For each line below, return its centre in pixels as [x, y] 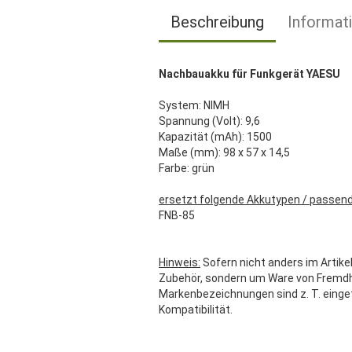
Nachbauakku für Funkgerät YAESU [249, 74]
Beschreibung [217, 22]
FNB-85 [177, 215]
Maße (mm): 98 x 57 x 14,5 [224, 152]
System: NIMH [194, 105]
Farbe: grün [187, 168]
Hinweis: [180, 262]
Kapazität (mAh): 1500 [215, 137]
